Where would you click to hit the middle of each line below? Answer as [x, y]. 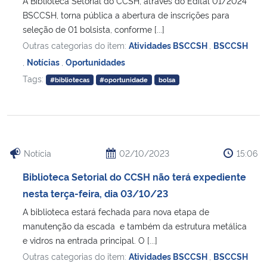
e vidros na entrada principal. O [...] [90, 240]
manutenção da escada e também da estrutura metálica [135, 226]
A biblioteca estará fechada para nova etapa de [116, 212]
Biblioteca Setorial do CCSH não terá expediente [134, 177]
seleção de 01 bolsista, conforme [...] [94, 29]
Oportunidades [95, 62]
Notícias [44, 62]
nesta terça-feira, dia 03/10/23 [95, 193]
